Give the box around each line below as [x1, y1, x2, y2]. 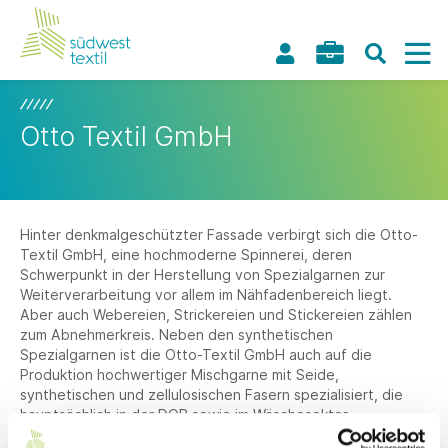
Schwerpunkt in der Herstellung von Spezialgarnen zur [20, 266, 385, 283]
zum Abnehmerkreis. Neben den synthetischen [20, 326, 333, 343]
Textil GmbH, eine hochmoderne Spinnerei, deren [20, 246, 352, 263]
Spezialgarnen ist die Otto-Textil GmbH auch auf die [20, 346, 372, 363]
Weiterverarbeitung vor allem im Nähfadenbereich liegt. [20, 286, 392, 303]
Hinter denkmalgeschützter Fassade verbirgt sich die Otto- [20, 226, 418, 243]
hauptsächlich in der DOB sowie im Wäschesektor [20, 406, 348, 423]
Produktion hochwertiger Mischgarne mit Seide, [20, 366, 339, 383]
